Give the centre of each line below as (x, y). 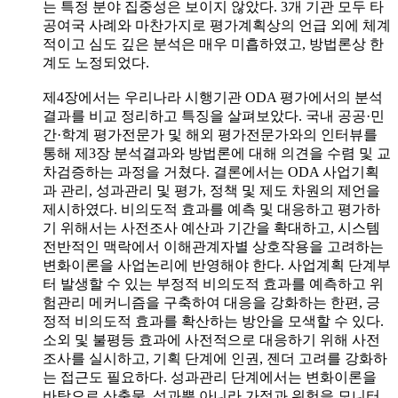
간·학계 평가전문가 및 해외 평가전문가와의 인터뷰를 (210, 134)
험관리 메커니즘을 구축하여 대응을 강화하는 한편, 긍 (211, 302)
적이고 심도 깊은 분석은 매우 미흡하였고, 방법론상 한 (213, 44)
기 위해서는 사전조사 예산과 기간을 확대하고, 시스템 (211, 227)
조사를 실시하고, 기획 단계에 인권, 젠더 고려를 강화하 (215, 358)
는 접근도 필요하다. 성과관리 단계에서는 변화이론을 (210, 377)
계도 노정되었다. (96, 62)
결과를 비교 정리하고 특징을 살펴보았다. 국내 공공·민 (214, 115)
